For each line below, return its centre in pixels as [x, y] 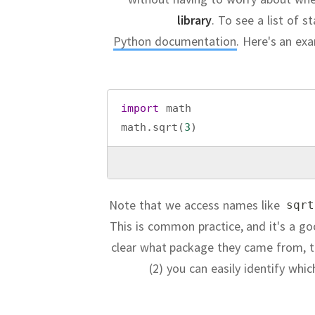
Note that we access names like [196, 205]
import [140, 108]
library [195, 20]
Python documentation [174, 41]
